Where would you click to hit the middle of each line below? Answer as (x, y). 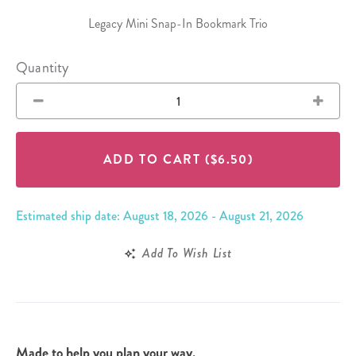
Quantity (43, 68)
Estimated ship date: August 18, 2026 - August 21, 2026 (160, 216)
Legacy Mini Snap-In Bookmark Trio (178, 24)
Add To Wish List (187, 253)
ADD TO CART (154, 160)
